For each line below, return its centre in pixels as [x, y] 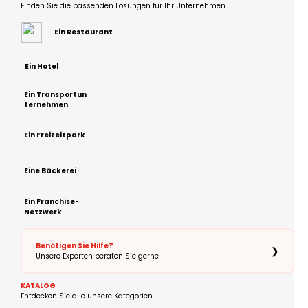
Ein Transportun [55, 95]
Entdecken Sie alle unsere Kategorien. [87, 296]
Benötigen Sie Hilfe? [75, 246]
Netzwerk [43, 212]
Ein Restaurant [84, 32]
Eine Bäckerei [50, 171]
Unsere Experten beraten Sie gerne [97, 256]
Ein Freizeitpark [55, 135]
